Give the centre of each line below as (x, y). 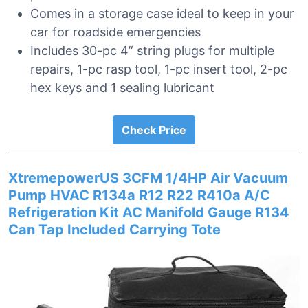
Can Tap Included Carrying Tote (114, 230)
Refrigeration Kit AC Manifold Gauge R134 (149, 212)
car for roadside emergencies (115, 32)
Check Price (154, 130)
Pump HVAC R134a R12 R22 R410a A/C (139, 195)
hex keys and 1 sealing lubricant (122, 88)
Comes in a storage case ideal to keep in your (162, 13)
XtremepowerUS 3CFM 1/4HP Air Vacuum (148, 178)
